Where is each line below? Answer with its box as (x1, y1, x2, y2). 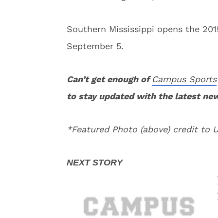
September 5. (67, 41, 124, 51)
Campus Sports (152, 74, 217, 84)
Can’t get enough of (67, 74, 152, 84)
